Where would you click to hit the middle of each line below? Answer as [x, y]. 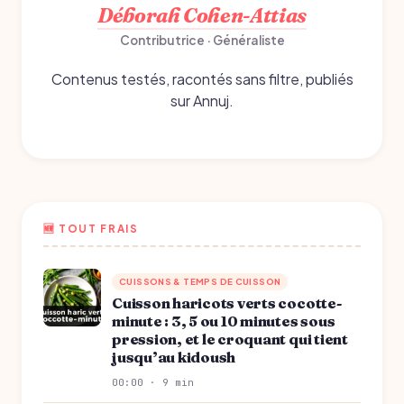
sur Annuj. [202, 101]
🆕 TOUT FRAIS [91, 229]
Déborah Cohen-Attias [202, 16]
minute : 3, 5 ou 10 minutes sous [224, 321]
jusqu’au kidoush [174, 358]
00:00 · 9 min [153, 383]
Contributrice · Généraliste [202, 41]
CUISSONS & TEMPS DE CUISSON [200, 282]
